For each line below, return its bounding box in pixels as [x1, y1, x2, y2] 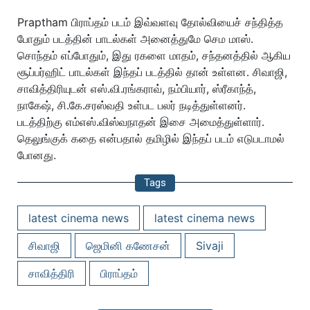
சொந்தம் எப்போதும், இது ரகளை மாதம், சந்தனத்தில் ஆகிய [17, 48, 291, 62]
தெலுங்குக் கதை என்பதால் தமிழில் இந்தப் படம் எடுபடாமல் [17, 131, 284, 145]
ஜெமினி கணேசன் [86, 239, 170, 253]
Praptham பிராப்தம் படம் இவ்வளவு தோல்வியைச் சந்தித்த [17, 15, 283, 29]
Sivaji [196, 239, 224, 253]
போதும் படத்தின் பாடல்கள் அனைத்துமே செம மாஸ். [17, 32, 253, 46]
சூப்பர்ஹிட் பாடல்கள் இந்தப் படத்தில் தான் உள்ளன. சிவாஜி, [17, 65, 287, 79]
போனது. [17, 148, 63, 162]
